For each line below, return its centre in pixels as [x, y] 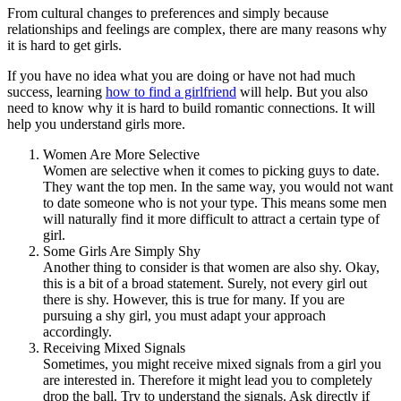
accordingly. [77, 331]
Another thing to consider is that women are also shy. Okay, [211, 267]
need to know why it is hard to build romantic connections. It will [191, 107]
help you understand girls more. [96, 124]
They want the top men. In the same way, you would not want [218, 186]
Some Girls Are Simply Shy [122, 251]
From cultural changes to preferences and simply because [168, 13]
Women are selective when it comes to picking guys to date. [211, 170]
